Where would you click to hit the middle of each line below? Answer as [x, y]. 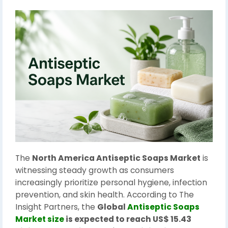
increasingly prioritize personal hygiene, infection [111, 182]
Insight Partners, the [56, 207]
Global [112, 207]
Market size [40, 219]
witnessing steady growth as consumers [95, 170]
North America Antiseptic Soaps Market [116, 158]
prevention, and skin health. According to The [105, 194]
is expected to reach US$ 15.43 [128, 219]
